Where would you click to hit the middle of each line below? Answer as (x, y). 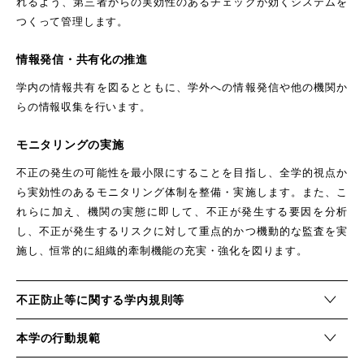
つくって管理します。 (72, 22)
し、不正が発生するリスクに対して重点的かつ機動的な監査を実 (182, 231)
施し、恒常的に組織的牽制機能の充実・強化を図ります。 (162, 251)
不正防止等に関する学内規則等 (101, 300)
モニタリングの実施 (70, 145)
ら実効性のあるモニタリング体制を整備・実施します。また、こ (182, 192)
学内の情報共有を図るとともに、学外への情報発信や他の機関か (182, 87)
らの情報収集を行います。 (84, 107)
